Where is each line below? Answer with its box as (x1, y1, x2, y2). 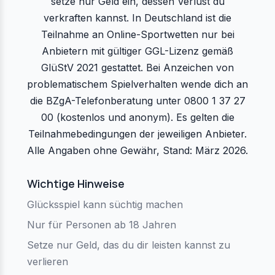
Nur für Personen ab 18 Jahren (27, 218, 176, 231)
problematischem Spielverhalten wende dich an (27, 77, 248, 90)
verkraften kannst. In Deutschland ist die (44, 11, 231, 24)
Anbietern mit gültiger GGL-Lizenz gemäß (42, 44, 233, 57)
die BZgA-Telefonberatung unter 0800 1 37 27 (29, 94, 246, 107)
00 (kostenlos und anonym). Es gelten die (41, 110, 234, 123)
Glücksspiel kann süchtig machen (27, 198, 183, 211)
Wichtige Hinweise (27, 176, 125, 191)
